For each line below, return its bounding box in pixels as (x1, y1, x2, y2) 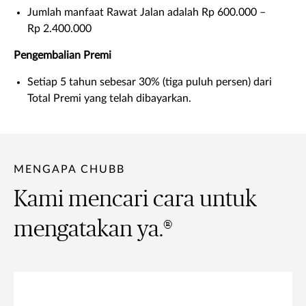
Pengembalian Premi (14, 49, 111, 61)
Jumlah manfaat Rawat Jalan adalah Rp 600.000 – (27, 6, 266, 18)
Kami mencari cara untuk (14, 187, 257, 211)
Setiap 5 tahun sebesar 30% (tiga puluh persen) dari (27, 76, 272, 87)
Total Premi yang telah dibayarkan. (27, 92, 191, 104)
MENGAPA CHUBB (14, 163, 125, 175)
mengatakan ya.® (14, 217, 172, 241)
